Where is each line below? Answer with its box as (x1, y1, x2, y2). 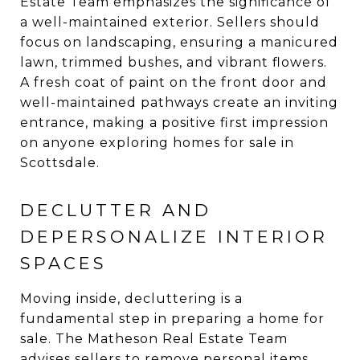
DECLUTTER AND (20, 200, 211, 220)
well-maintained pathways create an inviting (20, 95, 338, 110)
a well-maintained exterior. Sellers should (20, 14, 320, 30)
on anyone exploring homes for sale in (20, 135, 294, 150)
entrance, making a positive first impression (20, 115, 329, 130)
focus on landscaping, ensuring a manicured (20, 35, 338, 50)
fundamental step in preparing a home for (20, 311, 325, 326)
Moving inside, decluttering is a (20, 291, 243, 306)
